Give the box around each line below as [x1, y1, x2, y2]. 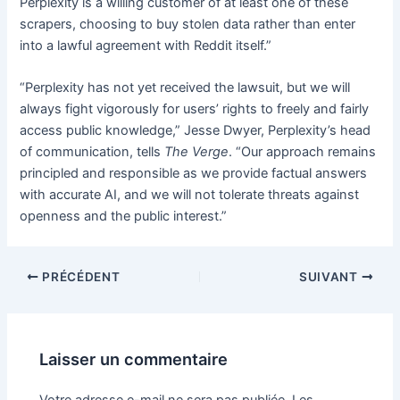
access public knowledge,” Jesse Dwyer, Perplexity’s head [20, 122, 371, 139]
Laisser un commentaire [39, 349, 229, 370]
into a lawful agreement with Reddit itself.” [20, 37, 272, 54]
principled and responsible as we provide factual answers [20, 165, 368, 182]
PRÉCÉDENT [38, 269, 121, 284]
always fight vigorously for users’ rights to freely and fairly [20, 101, 370, 118]
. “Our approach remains [229, 144, 377, 161]
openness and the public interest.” [20, 208, 228, 225]
